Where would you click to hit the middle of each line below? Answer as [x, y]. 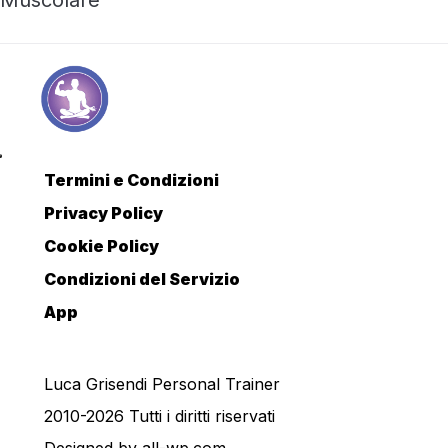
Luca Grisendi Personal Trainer [162, 384]
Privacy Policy [103, 213]
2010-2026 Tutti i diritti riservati [159, 416]
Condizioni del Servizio [142, 279]
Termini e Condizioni [131, 180]
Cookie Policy [101, 246]
